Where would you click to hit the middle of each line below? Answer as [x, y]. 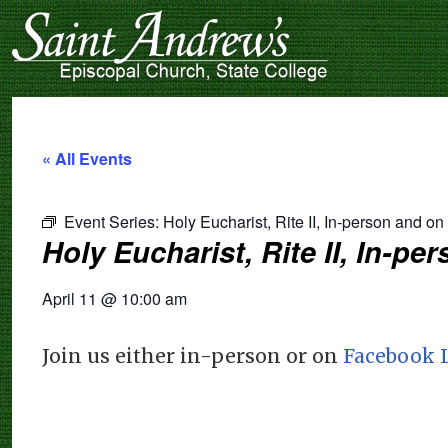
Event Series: [113, 221]
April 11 [69, 298]
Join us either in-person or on [192, 355]
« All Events [87, 158]
